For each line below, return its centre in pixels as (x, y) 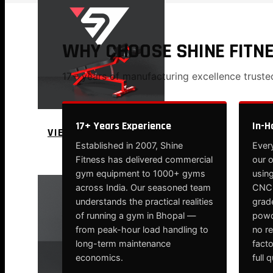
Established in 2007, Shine (129, 146)
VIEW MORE (76, 132)
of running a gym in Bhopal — (136, 216)
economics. (99, 258)
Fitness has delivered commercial (144, 160)
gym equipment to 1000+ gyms (140, 174)
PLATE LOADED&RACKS (98, 156)
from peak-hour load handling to (142, 230)
